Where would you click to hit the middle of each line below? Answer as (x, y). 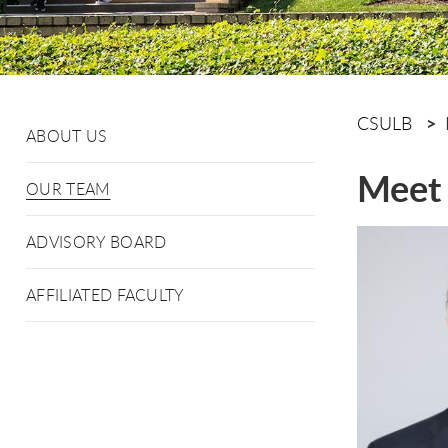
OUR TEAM (68, 189)
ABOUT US (67, 136)
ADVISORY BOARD (96, 242)
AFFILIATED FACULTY (105, 295)
